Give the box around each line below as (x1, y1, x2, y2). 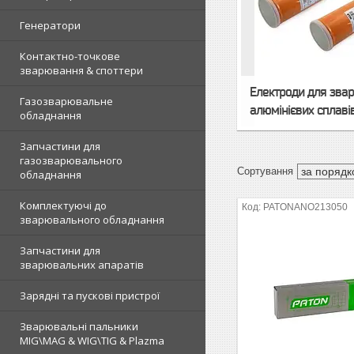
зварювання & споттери (20, 63, 143, 77)
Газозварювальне (20, 94, 113, 108)
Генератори (20, 18, 81, 32)
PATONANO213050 (263, 201, 348, 213)
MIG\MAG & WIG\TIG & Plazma (20, 333, 164, 348)
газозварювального (20, 153, 122, 168)
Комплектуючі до (20, 198, 107, 213)
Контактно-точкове (20, 49, 120, 63)
